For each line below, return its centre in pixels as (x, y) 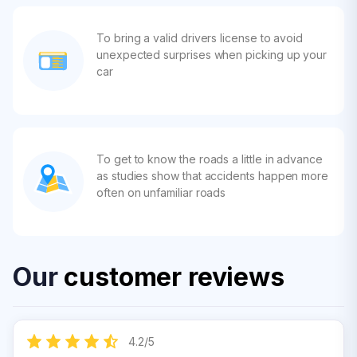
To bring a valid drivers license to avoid (200, 38)
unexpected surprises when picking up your (212, 55)
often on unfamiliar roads (161, 192)
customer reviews (174, 277)
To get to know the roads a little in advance (210, 159)
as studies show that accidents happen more (213, 176)
